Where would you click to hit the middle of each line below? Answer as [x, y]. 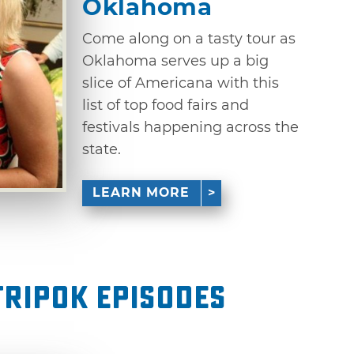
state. [102, 150]
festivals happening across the [190, 128]
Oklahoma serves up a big [175, 61]
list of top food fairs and [166, 105]
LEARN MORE [141, 193]
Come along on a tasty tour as [189, 39]
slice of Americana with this [181, 83]
